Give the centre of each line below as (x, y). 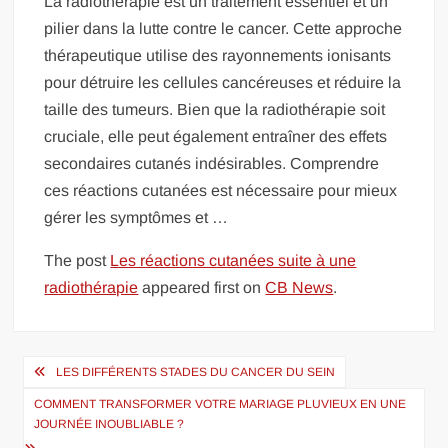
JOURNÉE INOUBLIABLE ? (109, 423)
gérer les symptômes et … (136, 217)
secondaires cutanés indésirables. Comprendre (212, 163)
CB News (299, 287)
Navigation (85, 370)
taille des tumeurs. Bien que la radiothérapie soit (215, 109)
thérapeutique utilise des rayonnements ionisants (218, 55)
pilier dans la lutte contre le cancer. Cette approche (223, 28)
